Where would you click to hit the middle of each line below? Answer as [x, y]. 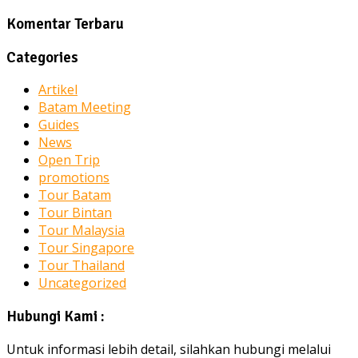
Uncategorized [82, 283]
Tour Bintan [75, 213]
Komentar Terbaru [65, 23]
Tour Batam [75, 195]
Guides [59, 125]
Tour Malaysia [82, 231]
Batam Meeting [85, 107]
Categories [42, 57]
